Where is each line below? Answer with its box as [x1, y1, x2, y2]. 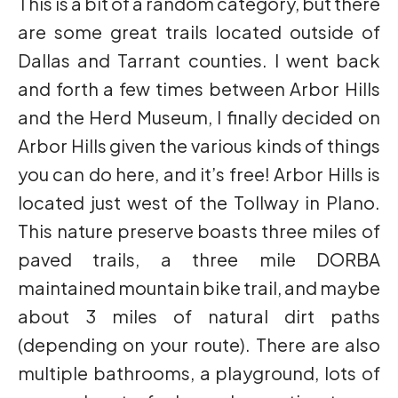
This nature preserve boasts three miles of [18, 219, 380, 243]
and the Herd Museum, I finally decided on [18, 106, 380, 129]
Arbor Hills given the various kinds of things [18, 134, 380, 157]
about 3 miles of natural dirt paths [18, 305, 380, 328]
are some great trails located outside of [18, 20, 380, 44]
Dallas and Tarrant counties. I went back [18, 49, 380, 72]
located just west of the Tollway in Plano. [18, 191, 380, 214]
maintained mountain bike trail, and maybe [18, 276, 380, 299]
